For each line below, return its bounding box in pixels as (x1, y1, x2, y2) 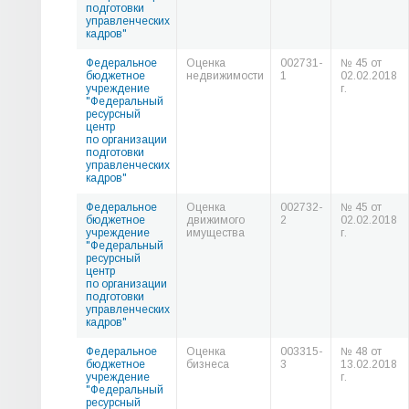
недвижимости (186, 69, 264, 82)
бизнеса (186, 358, 229, 371)
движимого (186, 214, 245, 226)
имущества (186, 226, 245, 239)
